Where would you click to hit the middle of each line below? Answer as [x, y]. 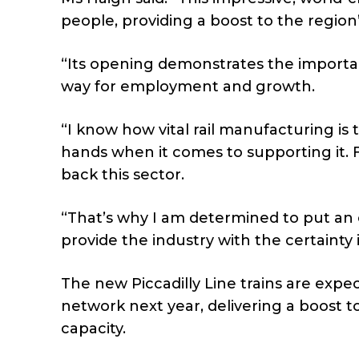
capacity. [93, 329]
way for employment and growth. [188, 87]
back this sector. [123, 175]
